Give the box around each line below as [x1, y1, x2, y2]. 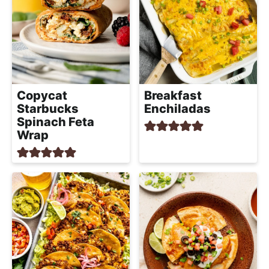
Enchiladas [144, 101, 211, 116]
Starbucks [17, 101, 79, 116]
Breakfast [144, 88, 202, 103]
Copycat [17, 88, 67, 103]
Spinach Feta [17, 114, 94, 129]
